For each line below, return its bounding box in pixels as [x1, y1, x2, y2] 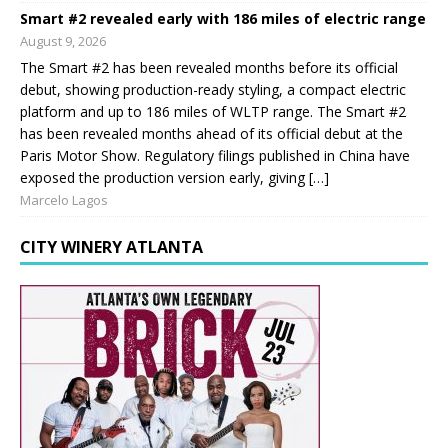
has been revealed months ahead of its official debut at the [20, 123, 403, 143]
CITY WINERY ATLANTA [20, 235, 203, 258]
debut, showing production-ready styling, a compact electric [20, 79, 406, 99]
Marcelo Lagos [20, 190, 108, 209]
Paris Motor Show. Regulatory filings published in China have [20, 145, 410, 165]
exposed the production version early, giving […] [20, 167, 329, 187]
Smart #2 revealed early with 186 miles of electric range [20, 8, 426, 28]
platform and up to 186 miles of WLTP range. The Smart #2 [20, 101, 406, 121]
